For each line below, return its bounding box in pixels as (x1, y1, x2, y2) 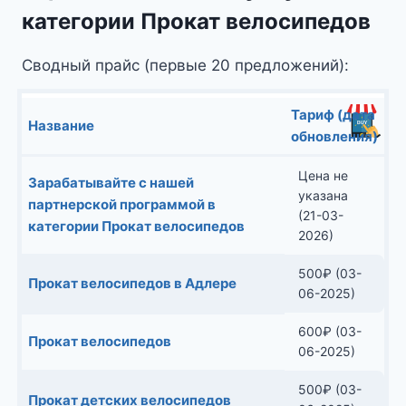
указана (298, 187, 348, 203)
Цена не (298, 167, 348, 183)
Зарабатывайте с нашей (28, 173, 194, 191)
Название (28, 116, 94, 134)
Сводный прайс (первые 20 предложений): (22, 55, 349, 74)
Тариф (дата (291, 105, 375, 123)
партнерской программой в (28, 195, 216, 213)
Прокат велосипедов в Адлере (28, 274, 237, 292)
